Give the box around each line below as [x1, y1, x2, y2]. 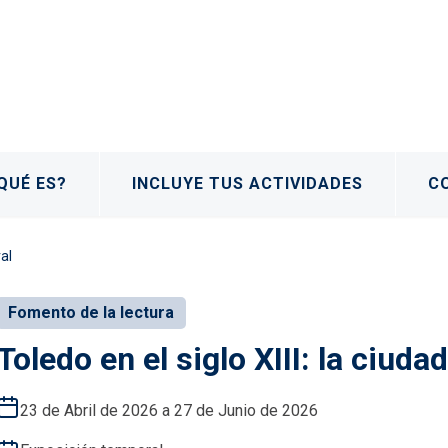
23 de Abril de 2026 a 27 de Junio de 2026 [19, 400, 318, 420]
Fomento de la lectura [7, 302, 174, 322]
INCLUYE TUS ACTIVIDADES [132, 173, 364, 193]
